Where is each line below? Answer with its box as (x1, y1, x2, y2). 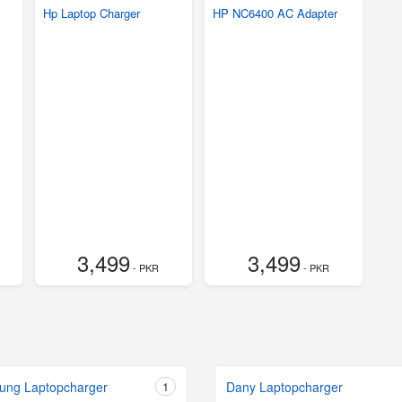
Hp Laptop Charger (43, 4, 141, 22)
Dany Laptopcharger (226, 378, 343, 397)
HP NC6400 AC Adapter (213, 4, 338, 22)
